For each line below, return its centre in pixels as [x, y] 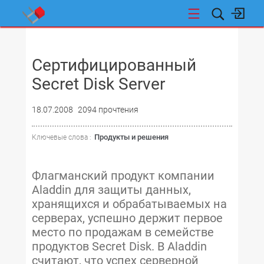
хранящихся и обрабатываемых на [129, 204]
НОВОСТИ [53, 40]
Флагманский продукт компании [123, 176]
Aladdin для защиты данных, [111, 190]
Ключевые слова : [62, 137]
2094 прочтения [108, 110]
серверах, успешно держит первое [127, 218]
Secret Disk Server [98, 84]
